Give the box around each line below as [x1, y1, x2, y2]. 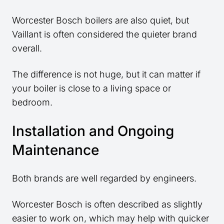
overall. [12, 43, 42, 54]
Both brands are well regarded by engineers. [12, 173, 196, 184]
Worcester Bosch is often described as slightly [12, 199, 202, 210]
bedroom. [12, 97, 52, 108]
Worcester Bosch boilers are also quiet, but [12, 15, 189, 26]
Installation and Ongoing [12, 122, 174, 140]
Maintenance [12, 141, 99, 159]
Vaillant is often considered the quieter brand [12, 29, 197, 40]
